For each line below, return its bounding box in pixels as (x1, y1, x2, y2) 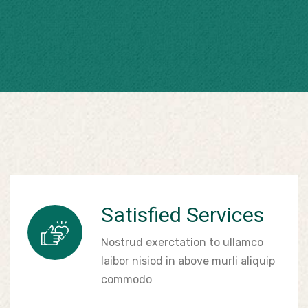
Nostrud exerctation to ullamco (101, 236, 263, 249)
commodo (101, 273, 152, 286)
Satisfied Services (101, 203, 264, 227)
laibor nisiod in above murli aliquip (101, 254, 275, 267)
